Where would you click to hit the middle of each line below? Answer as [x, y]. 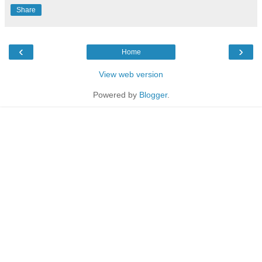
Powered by [116, 94]
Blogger [153, 94]
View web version [131, 74]
